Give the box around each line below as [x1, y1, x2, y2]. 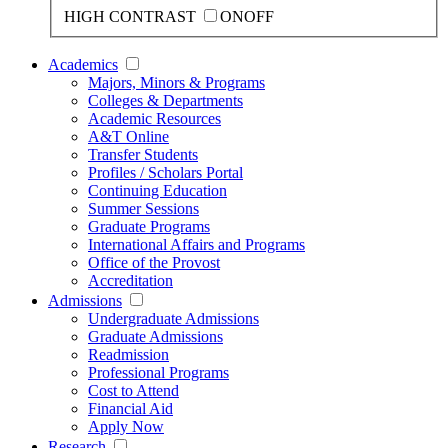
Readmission [88, 346, 169, 364]
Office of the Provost [88, 254, 220, 272]
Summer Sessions [88, 200, 199, 218]
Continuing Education [88, 182, 227, 200]
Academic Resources [88, 110, 221, 128]
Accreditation [88, 272, 173, 290]
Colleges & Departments [88, 92, 243, 110]
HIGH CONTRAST [64, 8, 196, 26]
